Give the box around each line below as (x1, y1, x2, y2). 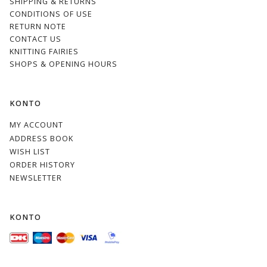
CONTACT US (10, 34, 61, 45)
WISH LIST (10, 146, 50, 157)
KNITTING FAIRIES (10, 46, 79, 57)
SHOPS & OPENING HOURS (10, 59, 117, 70)
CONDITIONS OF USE (10, 9, 92, 20)
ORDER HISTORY (10, 159, 75, 170)
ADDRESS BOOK (10, 133, 73, 144)
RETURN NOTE (10, 21, 66, 32)
